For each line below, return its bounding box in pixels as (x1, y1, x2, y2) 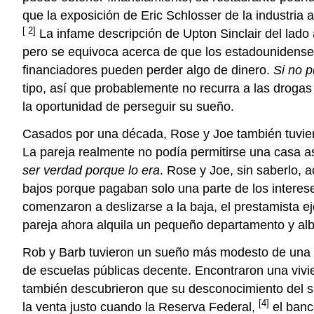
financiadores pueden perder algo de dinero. (22, 63, 273, 78)
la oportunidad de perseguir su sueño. (22, 100, 234, 114)
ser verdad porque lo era (22, 163, 160, 178)
